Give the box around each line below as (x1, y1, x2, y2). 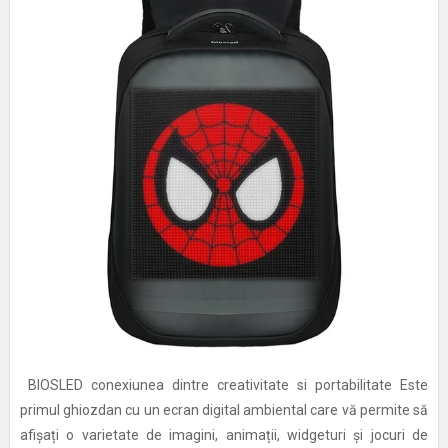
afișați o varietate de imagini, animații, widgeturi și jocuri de (19, 427, 429, 444)
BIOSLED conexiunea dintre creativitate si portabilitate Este (19, 377, 429, 394)
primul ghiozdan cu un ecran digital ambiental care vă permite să (19, 402, 429, 419)
